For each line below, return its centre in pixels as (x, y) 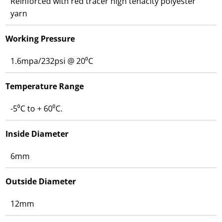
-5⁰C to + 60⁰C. (37, 109)
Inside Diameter (37, 134)
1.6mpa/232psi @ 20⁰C (52, 61)
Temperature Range (45, 86)
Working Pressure (40, 39)
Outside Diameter (41, 182)
